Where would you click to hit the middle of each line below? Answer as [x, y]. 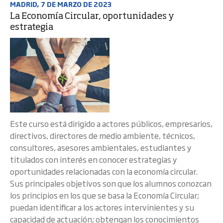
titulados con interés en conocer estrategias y [94, 159]
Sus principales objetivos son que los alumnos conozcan [111, 183]
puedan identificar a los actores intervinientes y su [102, 207]
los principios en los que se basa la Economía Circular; [105, 195]
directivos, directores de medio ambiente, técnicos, [103, 135]
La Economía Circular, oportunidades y [92, 16]
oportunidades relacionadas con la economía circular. [105, 171]
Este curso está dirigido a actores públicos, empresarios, [111, 123]
